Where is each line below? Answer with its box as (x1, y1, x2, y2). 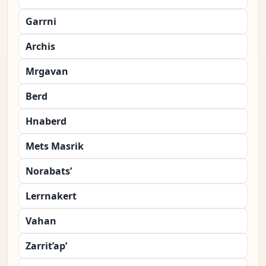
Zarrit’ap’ (26, 239, 67, 253)
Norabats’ (26, 164, 72, 178)
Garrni (26, 15, 56, 28)
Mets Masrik (26, 140, 84, 153)
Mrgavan (26, 65, 68, 78)
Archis (26, 40, 55, 53)
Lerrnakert (26, 189, 77, 203)
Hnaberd (26, 115, 66, 128)
